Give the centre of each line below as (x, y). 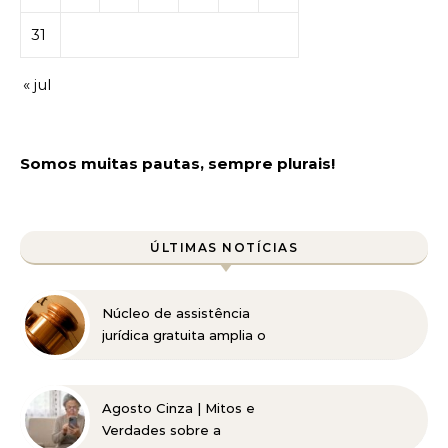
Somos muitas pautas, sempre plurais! (177, 163)
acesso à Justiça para (173, 356)
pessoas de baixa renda (182, 378)
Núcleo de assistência (176, 312)
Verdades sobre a (161, 429)
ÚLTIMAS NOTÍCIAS (224, 247)
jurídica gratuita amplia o (184, 334)
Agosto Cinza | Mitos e (178, 407)
